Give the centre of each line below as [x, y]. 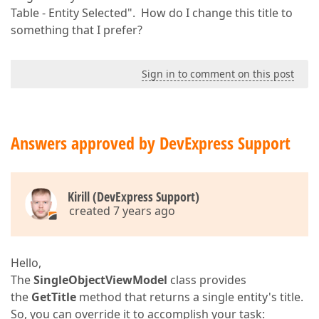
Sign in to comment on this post [218, 74]
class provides [207, 280]
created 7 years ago [122, 211]
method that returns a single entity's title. [190, 297]
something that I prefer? [77, 30]
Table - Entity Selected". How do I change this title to [152, 13]
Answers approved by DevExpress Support [151, 143]
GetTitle [54, 297]
